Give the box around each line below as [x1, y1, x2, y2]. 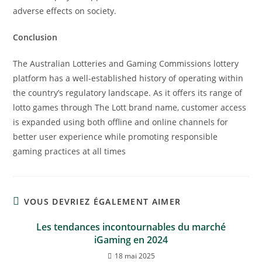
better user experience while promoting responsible [13, 131, 218, 142]
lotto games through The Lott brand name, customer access [13, 102, 247, 113]
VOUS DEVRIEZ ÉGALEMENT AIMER [23, 196, 181, 207]
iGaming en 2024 [94, 233, 168, 246]
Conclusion [13, 32, 58, 43]
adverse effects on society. [13, 5, 117, 16]
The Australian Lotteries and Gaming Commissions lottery [13, 58, 239, 69]
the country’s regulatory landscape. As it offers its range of [13, 87, 243, 98]
